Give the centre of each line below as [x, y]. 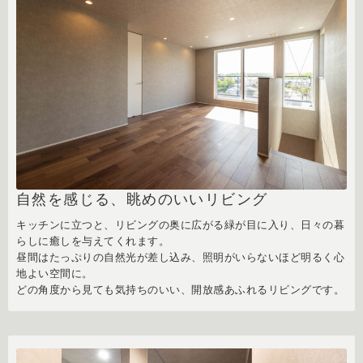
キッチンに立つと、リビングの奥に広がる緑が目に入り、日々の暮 [181, 225]
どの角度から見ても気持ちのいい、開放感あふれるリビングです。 [181, 290]
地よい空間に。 [55, 274]
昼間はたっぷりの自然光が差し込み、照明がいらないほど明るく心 [181, 258]
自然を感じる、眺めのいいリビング [142, 200]
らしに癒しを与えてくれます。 [93, 241]
